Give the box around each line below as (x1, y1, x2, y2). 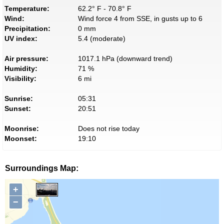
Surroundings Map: (5, 163, 78, 172)
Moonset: (4, 134, 37, 142)
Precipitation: (4, 24, 50, 32)
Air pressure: (4, 54, 48, 62)
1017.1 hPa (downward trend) (77, 54, 172, 62)
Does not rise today (77, 124, 139, 132)
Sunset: (4, 104, 31, 112)
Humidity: (4, 64, 37, 72)
